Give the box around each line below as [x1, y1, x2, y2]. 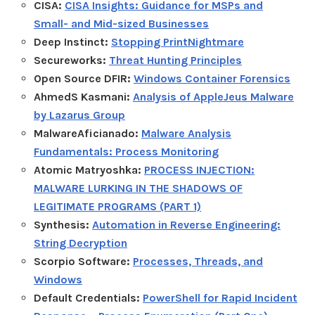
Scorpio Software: [34, 254, 133, 268]
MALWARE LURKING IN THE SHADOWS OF [34, 181, 243, 195]
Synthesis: [34, 217, 92, 231]
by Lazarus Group [34, 108, 125, 122]
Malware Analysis [141, 126, 231, 140]
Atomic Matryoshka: [34, 162, 144, 176]
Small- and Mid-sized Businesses [34, 16, 209, 30]
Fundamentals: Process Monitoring [34, 144, 219, 158]
